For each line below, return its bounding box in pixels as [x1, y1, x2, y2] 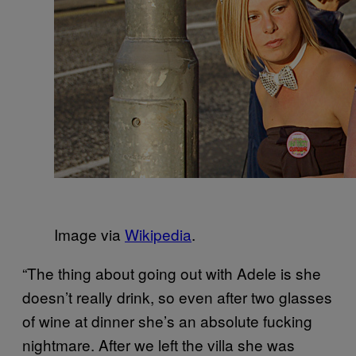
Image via [54, 222, 125, 245]
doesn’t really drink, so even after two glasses [22, 285, 332, 308]
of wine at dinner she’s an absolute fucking [22, 309, 312, 331]
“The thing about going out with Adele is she [22, 261, 321, 284]
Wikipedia [125, 222, 192, 245]
